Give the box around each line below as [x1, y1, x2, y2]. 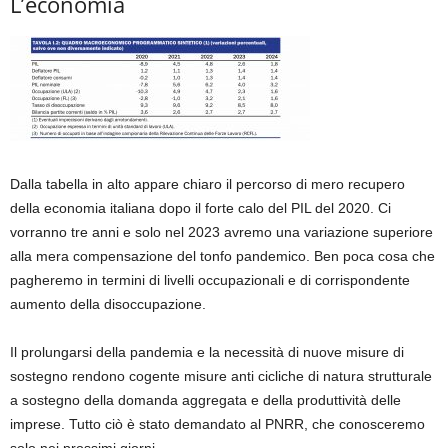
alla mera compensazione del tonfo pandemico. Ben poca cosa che [10, 247, 435, 264]
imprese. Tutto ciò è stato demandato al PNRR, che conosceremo [10, 415, 425, 432]
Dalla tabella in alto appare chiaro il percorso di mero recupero [10, 175, 405, 192]
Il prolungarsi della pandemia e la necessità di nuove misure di [10, 343, 404, 360]
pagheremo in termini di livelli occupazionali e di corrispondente [10, 271, 410, 288]
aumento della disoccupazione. [10, 295, 206, 312]
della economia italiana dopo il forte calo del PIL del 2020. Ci [10, 199, 391, 216]
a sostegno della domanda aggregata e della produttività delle [10, 391, 401, 408]
